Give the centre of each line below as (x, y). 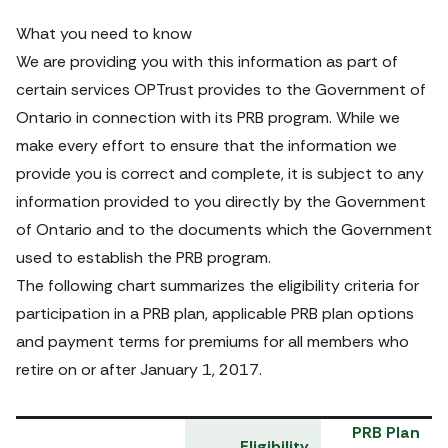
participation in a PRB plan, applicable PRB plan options (215, 313)
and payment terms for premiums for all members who (212, 341)
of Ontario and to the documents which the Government (224, 229)
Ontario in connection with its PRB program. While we (208, 117)
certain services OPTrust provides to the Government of (221, 89)
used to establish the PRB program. (143, 257)
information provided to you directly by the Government (221, 201)
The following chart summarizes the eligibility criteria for (217, 285)
